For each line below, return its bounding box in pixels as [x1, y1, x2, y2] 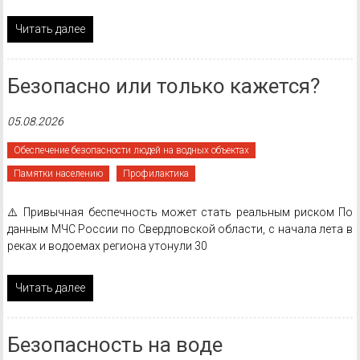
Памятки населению [13, 168, 103, 179]
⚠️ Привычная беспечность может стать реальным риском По [6, 206, 354, 219]
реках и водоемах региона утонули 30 [6, 239, 207, 252]
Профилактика [122, 168, 189, 179]
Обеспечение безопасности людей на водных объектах [13, 145, 249, 156]
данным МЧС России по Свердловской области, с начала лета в [6, 223, 354, 235]
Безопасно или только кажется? [6, 74, 320, 98]
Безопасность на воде [6, 333, 223, 357]
